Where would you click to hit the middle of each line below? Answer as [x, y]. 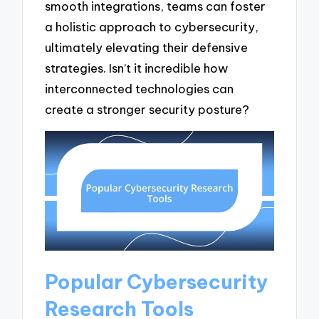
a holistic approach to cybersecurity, [152, 27]
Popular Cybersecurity [157, 282]
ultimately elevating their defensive [147, 48]
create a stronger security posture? [147, 110]
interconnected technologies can [140, 89]
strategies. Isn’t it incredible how [137, 68]
